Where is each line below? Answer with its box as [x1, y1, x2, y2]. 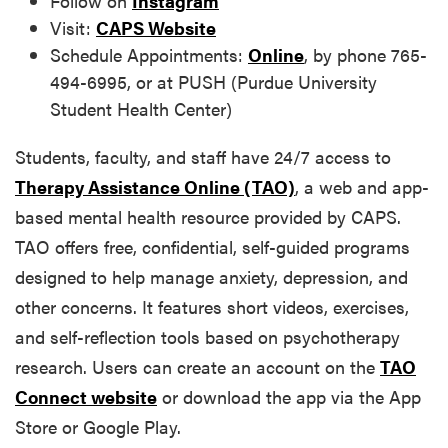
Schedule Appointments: [50, 42, 248, 68]
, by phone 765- [304, 42, 427, 68]
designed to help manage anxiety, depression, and [15, 264, 408, 290]
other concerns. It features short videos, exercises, [15, 294, 409, 320]
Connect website [15, 384, 157, 410]
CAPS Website [96, 15, 216, 41]
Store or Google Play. [15, 414, 181, 440]
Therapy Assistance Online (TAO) [15, 174, 295, 200]
